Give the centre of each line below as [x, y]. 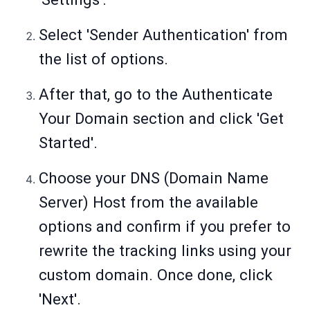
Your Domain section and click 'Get [161, 119]
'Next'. [60, 299]
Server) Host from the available [148, 202]
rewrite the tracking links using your [165, 251]
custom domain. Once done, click [156, 275]
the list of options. [103, 59]
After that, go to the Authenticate [156, 94]
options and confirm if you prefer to [165, 227]
